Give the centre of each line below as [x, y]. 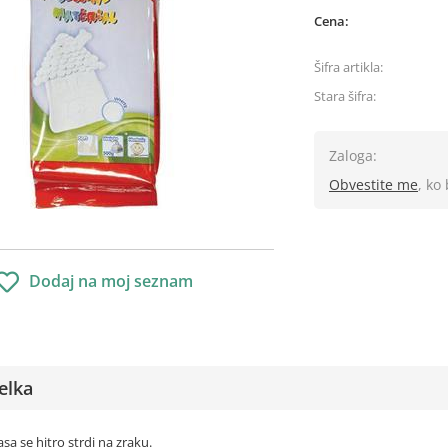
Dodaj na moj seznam [111, 281]
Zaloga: [353, 155]
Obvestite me [373, 184]
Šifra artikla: [348, 67]
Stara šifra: [345, 96]
